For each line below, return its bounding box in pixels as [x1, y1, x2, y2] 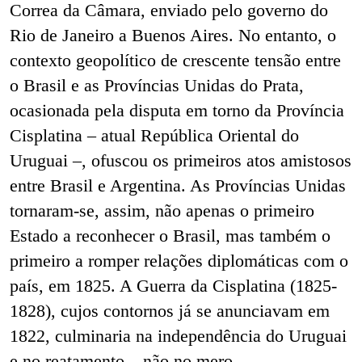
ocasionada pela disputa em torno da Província [10, 100, 344, 121]
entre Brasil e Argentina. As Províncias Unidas [10, 175, 346, 196]
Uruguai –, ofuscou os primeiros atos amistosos [10, 150, 351, 171]
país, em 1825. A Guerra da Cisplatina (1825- [10, 276, 337, 297]
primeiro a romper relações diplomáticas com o [10, 250, 348, 271]
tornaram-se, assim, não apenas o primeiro [10, 200, 314, 221]
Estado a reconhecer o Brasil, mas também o [10, 225, 330, 246]
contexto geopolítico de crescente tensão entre [10, 50, 341, 71]
